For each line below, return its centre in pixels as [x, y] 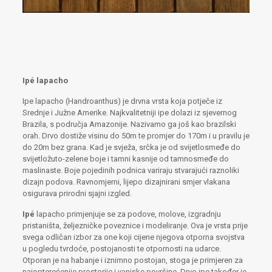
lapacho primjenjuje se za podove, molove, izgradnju [128, 214]
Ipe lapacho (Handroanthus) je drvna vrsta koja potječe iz [122, 101]
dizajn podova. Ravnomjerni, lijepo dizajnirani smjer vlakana [126, 182]
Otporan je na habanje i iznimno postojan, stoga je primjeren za [132, 260]
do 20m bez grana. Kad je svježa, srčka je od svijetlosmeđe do [131, 147]
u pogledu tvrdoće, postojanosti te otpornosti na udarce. [121, 248]
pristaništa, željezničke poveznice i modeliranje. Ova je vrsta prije [135, 225]
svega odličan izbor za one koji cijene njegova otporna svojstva [133, 237]
